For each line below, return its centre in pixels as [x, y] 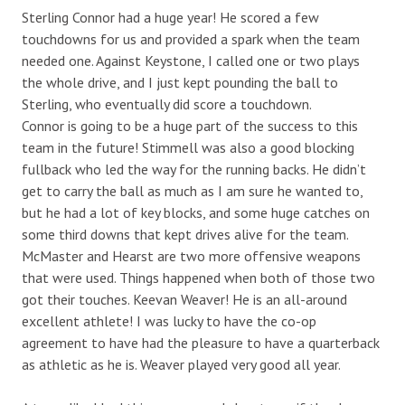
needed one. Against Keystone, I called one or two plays [191, 60]
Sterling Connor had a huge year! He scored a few [170, 17]
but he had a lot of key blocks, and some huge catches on [196, 212]
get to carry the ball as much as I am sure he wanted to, [192, 190]
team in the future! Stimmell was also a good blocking [188, 147]
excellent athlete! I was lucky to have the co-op [169, 320]
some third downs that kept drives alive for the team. [185, 234]
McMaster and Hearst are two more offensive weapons [191, 255]
